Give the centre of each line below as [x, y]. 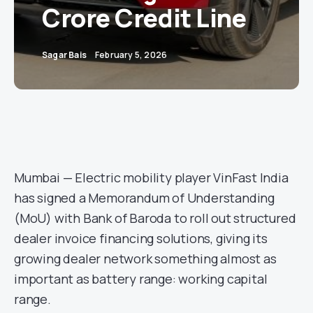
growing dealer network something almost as [145, 259]
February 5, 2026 [131, 55]
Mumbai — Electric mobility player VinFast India [151, 177]
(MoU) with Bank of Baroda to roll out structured [155, 218]
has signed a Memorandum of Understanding [144, 198]
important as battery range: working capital [141, 279]
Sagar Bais [64, 55]
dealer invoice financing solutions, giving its [141, 238]
